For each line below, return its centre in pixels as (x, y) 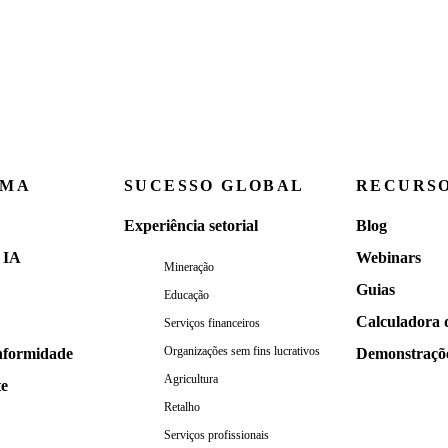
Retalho (182, 406)
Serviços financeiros (212, 322)
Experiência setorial (191, 225)
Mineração (189, 266)
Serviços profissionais (216, 434)
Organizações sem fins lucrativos (242, 350)
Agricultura (191, 378)
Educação (186, 294)
